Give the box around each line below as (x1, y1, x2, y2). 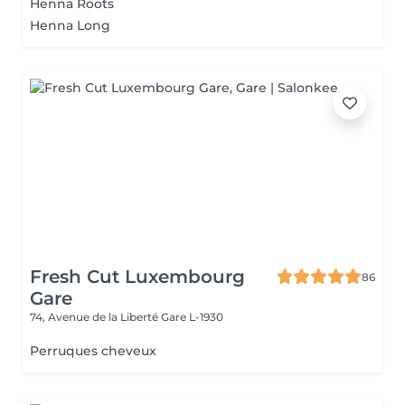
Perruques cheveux (30, 343, 156, 359)
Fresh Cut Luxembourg (30, 266, 245, 287)
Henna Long (30, 17, 110, 33)
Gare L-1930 (161, 310, 223, 324)
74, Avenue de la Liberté (30, 310, 161, 324)
